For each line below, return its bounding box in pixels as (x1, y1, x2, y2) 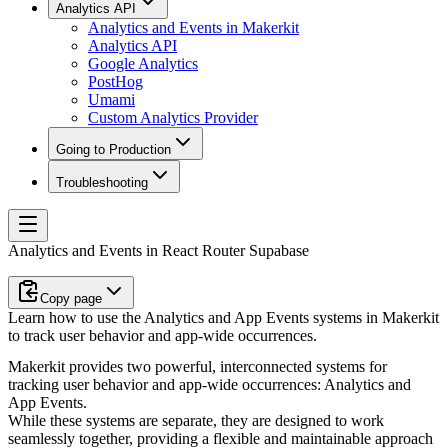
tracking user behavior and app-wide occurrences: (8, 376, 324, 394)
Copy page (40, 290, 102, 306)
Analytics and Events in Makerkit (88, 18, 299, 36)
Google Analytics (88, 54, 198, 72)
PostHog (88, 72, 143, 90)
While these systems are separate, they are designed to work (8, 412, 384, 430)
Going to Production (56, 141, 171, 157)
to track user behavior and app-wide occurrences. (8, 326, 317, 344)
